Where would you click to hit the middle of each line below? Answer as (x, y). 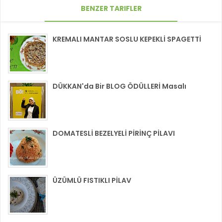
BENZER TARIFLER (111, 8)
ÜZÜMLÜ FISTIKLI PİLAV (92, 180)
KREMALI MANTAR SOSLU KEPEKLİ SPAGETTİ (127, 39)
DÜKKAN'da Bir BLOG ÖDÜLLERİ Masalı (119, 86)
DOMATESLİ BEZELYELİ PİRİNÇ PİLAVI (114, 133)
